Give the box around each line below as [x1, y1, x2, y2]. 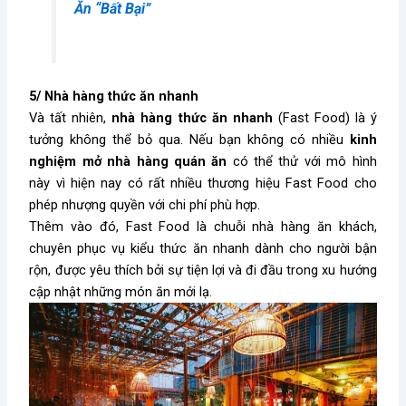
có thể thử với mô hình [227, 152, 377, 169]
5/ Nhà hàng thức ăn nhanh [29, 87, 199, 104]
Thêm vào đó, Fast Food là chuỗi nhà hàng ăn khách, [29, 217, 377, 235]
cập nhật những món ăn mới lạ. [29, 283, 213, 300]
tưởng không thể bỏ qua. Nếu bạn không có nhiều [29, 130, 350, 148]
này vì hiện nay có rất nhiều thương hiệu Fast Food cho [29, 174, 377, 191]
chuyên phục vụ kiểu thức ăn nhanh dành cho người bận [29, 239, 377, 256]
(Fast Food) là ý [272, 109, 377, 126]
